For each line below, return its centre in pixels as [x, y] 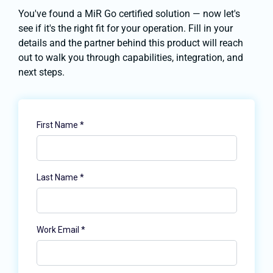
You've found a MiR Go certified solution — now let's [129, 14]
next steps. [41, 73]
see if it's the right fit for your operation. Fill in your [126, 29]
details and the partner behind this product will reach [131, 43]
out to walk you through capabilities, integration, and [131, 58]
